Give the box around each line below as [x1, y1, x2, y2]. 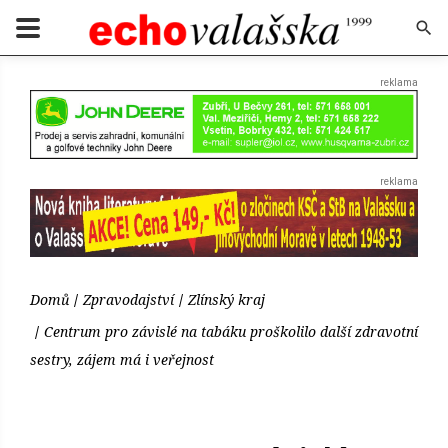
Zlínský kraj [188, 290, 265, 310]
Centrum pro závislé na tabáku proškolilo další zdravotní [44, 322, 418, 342]
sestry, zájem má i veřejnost [30, 350, 214, 370]
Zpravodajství [83, 290, 174, 310]
